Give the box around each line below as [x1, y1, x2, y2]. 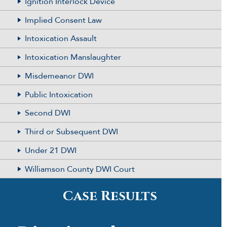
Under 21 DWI [24, 145, 77, 157]
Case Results [62, 187, 157, 206]
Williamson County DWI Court [24, 163, 135, 175]
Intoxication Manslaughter [24, 52, 121, 63]
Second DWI [24, 107, 70, 119]
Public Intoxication [24, 89, 93, 100]
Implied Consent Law [24, 14, 102, 26]
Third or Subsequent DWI [24, 126, 118, 138]
